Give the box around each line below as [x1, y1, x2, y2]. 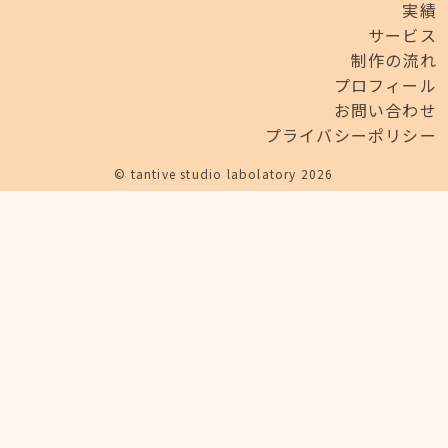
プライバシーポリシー [264, 122, 437, 147]
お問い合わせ [333, 97, 437, 122]
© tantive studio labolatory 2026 [114, 164, 334, 182]
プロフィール [333, 72, 437, 97]
